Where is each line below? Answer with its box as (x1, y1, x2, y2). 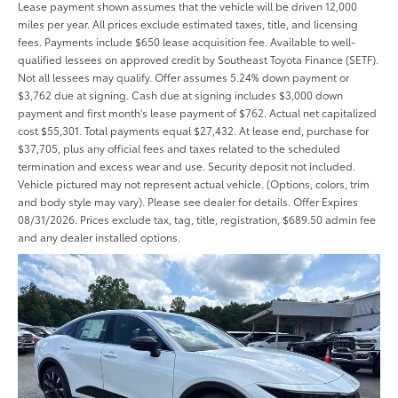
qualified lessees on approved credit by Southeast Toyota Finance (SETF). (18, 52, 378, 68)
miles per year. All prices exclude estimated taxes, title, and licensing (18, 16, 358, 32)
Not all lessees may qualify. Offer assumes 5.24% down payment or (18, 69, 349, 85)
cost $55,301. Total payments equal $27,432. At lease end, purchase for (18, 123, 369, 139)
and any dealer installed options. (18, 229, 180, 245)
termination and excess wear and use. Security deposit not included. (18, 158, 355, 174)
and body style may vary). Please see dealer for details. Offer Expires (18, 194, 358, 210)
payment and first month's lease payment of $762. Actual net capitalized (18, 105, 377, 121)
